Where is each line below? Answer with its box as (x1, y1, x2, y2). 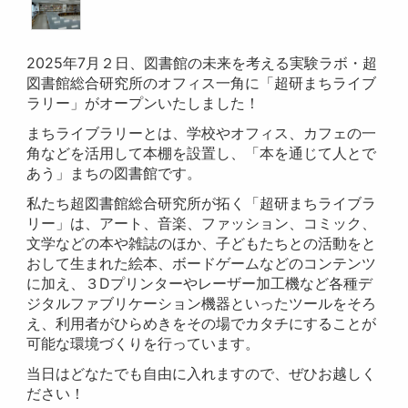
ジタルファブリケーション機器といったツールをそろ (26, 294, 377, 313)
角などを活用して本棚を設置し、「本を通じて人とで (26, 144, 377, 163)
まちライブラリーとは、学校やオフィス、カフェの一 (26, 124, 377, 143)
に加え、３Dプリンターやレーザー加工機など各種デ (26, 274, 373, 293)
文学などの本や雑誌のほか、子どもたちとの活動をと (26, 234, 377, 253)
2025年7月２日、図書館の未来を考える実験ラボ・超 (26, 54, 378, 73)
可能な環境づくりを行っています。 (26, 334, 260, 353)
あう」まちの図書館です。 (26, 164, 202, 183)
